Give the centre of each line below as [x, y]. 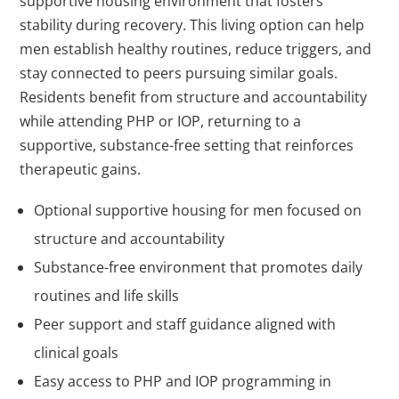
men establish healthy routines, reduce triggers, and [196, 49]
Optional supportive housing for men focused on [198, 211]
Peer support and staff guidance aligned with [185, 325]
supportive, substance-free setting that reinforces [187, 146]
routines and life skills [107, 296]
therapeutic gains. [81, 170]
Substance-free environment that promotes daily [199, 268]
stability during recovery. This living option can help [192, 25]
